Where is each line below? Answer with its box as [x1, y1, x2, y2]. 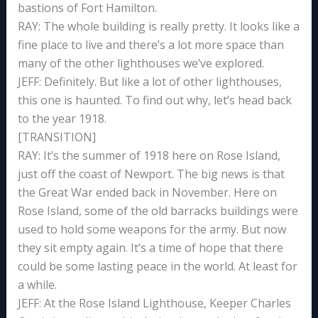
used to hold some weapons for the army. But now [17, 221, 286, 238]
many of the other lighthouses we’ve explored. [17, 55, 264, 72]
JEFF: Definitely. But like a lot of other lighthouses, [17, 74, 282, 90]
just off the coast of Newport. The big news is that [17, 166, 285, 182]
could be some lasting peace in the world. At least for [17, 258, 297, 275]
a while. [17, 277, 57, 293]
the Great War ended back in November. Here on [17, 185, 277, 201]
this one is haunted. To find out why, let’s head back [17, 92, 292, 109]
